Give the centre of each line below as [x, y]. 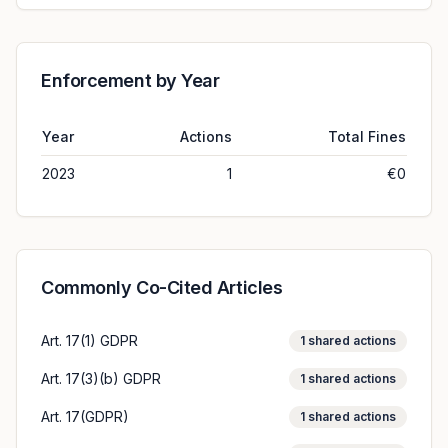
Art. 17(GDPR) [85, 416]
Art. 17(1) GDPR [89, 340]
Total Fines [367, 136]
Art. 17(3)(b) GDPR [101, 378]
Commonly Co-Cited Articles [162, 287]
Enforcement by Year [130, 80]
